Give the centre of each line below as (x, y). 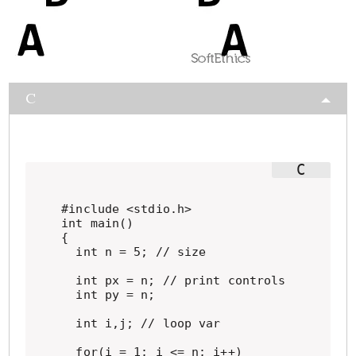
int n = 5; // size (134, 252)
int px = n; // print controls (174, 281)
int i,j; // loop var (141, 323)
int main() (98, 223)
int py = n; (108, 295)
